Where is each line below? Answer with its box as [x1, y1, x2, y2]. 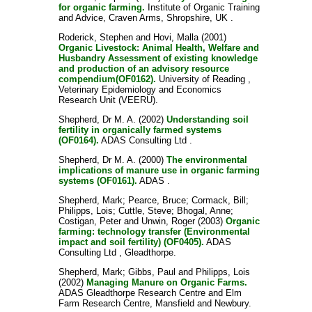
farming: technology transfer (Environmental [58, 226, 250, 237]
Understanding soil [166, 114, 249, 125]
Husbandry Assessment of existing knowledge [58, 53, 258, 63]
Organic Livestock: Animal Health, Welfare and [58, 42, 259, 53]
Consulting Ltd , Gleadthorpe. [58, 247, 176, 258]
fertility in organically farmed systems [58, 125, 221, 135]
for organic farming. [58, 2, 145, 13]
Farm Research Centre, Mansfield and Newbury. [58, 298, 251, 309]
